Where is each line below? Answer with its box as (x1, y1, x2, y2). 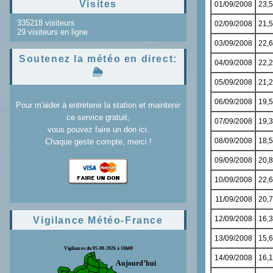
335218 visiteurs (15, 18, 75, 27)
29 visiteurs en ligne (15, 27, 88, 37)
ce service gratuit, (66, 113, 130, 122)
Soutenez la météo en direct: (19, 54, 177, 64)
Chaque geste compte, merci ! (44, 137, 152, 146)
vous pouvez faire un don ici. (47, 125, 149, 134)
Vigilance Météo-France (33, 215, 163, 225)
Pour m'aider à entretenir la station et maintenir (16, 101, 180, 110)
